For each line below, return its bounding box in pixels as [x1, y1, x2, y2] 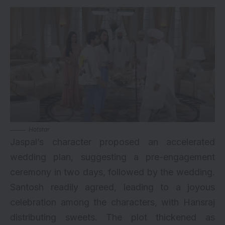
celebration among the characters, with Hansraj [10, 197, 215, 208]
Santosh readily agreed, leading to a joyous [10, 182, 215, 193]
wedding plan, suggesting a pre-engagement [10, 152, 215, 163]
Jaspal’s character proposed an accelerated [10, 137, 215, 148]
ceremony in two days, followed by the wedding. [10, 167, 215, 178]
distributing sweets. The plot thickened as [10, 212, 215, 223]
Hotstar [29, 126, 50, 134]
